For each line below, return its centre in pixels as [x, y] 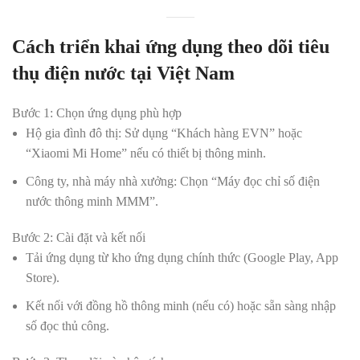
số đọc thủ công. [67, 326]
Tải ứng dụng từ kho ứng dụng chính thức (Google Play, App [182, 258]
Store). [43, 278]
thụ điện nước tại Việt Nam [123, 73]
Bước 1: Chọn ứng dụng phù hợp [97, 113]
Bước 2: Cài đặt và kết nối [79, 237]
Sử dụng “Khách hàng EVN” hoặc [212, 133]
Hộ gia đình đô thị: [74, 133]
